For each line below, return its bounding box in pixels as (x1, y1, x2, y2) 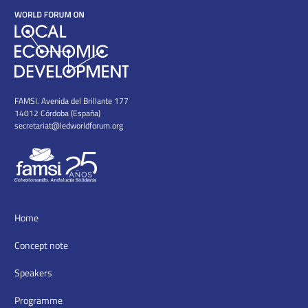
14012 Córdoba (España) (14, 107, 100, 118)
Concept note (14, 238, 68, 252)
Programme (14, 293, 63, 307)
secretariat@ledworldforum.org (14, 119, 123, 131)
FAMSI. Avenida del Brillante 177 (14, 94, 129, 106)
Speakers (14, 265, 52, 279)
